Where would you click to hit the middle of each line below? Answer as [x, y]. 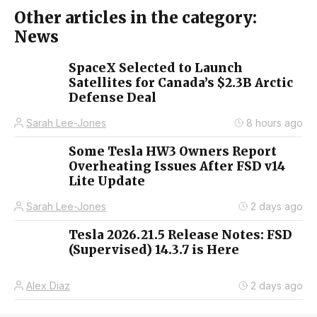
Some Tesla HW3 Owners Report [173, 151]
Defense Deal [113, 97]
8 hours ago [275, 122]
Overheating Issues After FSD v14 [177, 166]
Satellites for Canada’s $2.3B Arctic [181, 82]
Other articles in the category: [136, 17]
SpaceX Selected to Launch [156, 68]
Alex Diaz [48, 285]
